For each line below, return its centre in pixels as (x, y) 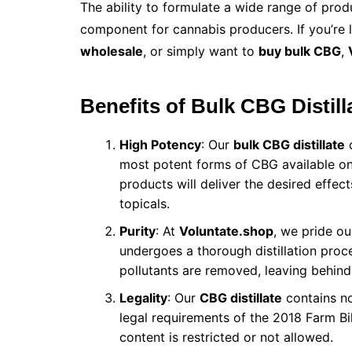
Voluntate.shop (226, 231)
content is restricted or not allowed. (226, 337)
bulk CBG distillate (289, 145)
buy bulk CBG (300, 51)
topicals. (145, 204)
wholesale (112, 51)
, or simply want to (201, 51)
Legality (143, 298)
